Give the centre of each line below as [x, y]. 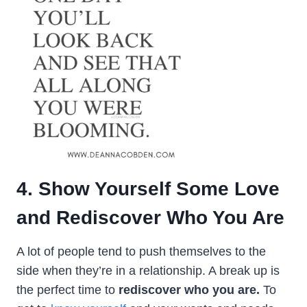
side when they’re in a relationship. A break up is [148, 270]
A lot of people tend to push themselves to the [141, 251]
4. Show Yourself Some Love [148, 188]
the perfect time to [67, 290]
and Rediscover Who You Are [150, 217]
